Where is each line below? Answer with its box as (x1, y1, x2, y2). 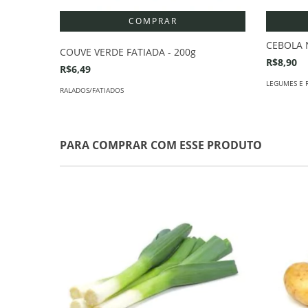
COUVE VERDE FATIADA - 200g (60, 45, 196, 58)
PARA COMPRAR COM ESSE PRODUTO (60, 137, 262, 153)
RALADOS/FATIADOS (60, 85, 124, 95)
